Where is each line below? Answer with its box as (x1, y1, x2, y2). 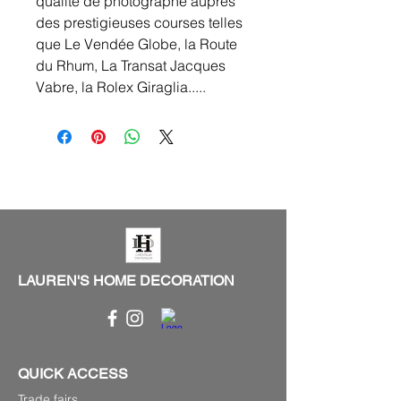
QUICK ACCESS (18, 365, 128, 383)
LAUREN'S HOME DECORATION (18, 272, 235, 290)
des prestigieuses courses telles (36, 13, 243, 32)
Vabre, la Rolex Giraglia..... (36, 78, 206, 97)
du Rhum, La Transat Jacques (36, 56, 226, 75)
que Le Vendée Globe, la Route (36, 35, 237, 54)
